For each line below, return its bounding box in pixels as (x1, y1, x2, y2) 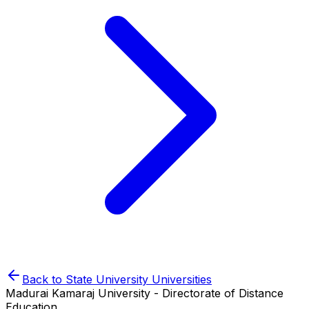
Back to (22, 272, 66, 286)
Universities (148, 272, 212, 286)
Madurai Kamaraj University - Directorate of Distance (6, 286, 283, 300)
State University (66, 272, 148, 286)
